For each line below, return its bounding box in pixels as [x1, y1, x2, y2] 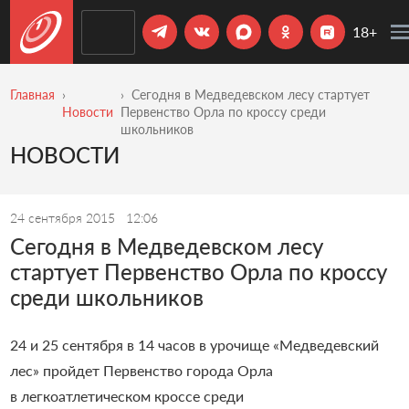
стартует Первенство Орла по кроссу [9, 257, 387, 285]
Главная [9, 87, 55, 102]
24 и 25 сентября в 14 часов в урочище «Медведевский [9, 335, 379, 353]
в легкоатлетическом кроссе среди [9, 386, 244, 404]
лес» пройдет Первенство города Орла [9, 361, 273, 379]
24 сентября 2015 [9, 209, 119, 225]
